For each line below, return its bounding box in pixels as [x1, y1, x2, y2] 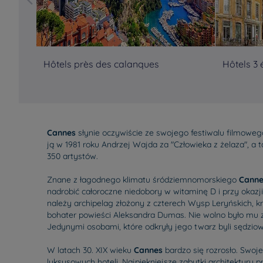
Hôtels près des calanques [43, 58, 159, 70]
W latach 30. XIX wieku [47, 245, 134, 255]
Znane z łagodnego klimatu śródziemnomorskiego [47, 174, 239, 185]
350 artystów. [47, 151, 98, 161]
